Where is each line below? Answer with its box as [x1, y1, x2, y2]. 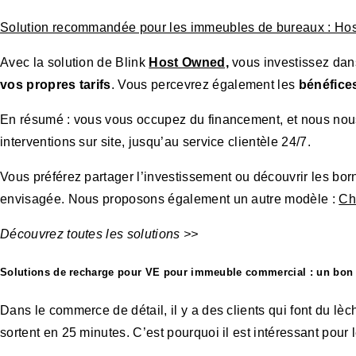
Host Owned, [149, 56, 229, 70]
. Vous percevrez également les [110, 78, 299, 92]
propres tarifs [26, 78, 111, 92]
